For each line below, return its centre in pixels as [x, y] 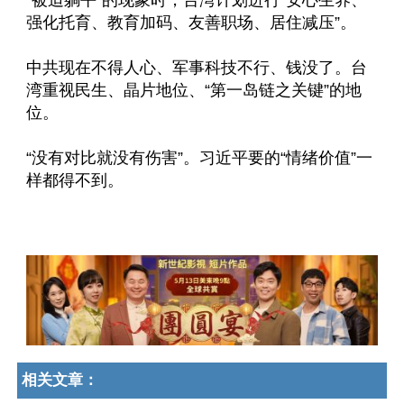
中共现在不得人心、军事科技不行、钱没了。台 [197, 68]
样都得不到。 [75, 180]
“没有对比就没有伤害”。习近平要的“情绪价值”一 [199, 158]
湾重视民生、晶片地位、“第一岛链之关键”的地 [194, 90]
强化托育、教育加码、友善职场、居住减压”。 [191, 23]
